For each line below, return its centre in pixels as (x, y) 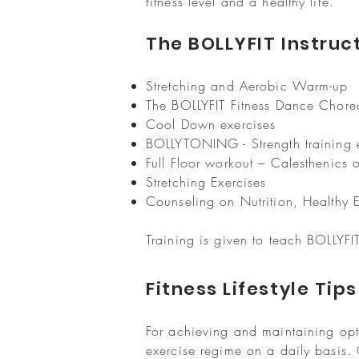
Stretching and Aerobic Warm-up (250, 86)
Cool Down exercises (214, 124)
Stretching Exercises (206, 182)
